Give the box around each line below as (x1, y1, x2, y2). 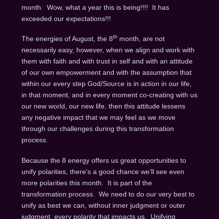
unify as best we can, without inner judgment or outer (21, 201, 185, 209)
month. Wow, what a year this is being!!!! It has (21, 3, 169, 12)
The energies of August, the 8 (21, 35, 113, 43)
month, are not (117, 35, 165, 43)
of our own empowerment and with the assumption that (21, 68, 192, 77)
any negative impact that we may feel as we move (21, 113, 175, 122)
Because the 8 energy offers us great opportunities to (21, 156, 186, 164)
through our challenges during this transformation (21, 125, 174, 133)
